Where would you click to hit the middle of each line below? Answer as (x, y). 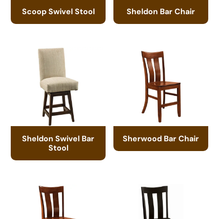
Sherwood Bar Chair (161, 138)
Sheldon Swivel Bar (58, 138)
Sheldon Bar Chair (161, 11)
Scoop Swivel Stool (58, 11)
